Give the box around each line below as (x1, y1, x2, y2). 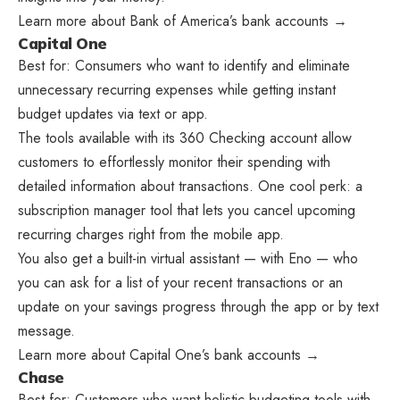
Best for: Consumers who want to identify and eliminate (18, 55, 350, 77)
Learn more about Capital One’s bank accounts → (18, 345, 320, 366)
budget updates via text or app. (18, 104, 208, 125)
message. (18, 321, 75, 342)
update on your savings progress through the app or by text (18, 296, 379, 318)
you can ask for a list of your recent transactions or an (18, 272, 343, 294)
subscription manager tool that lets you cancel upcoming (18, 200, 355, 221)
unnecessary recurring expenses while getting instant (18, 79, 336, 101)
